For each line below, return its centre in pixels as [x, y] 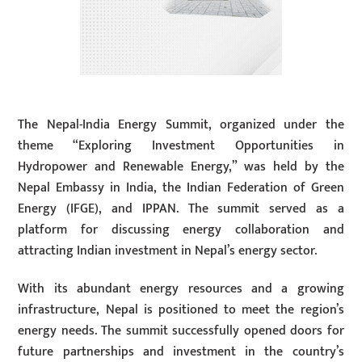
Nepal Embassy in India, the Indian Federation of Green [181, 188]
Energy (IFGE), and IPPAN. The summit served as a [181, 209]
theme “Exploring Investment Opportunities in [181, 146]
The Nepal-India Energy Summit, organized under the [181, 125]
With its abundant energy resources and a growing [181, 288]
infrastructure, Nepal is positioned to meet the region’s [181, 309]
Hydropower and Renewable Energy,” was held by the [181, 167]
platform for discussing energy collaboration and [181, 230]
